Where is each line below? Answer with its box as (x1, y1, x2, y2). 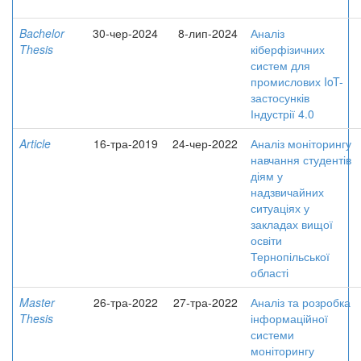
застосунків (251, 89, 309, 106)
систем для (251, 57, 310, 73)
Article (19, 135, 51, 151)
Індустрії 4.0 (251, 106, 314, 122)
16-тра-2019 (93, 135, 158, 151)
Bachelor (19, 25, 64, 41)
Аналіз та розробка (251, 294, 351, 310)
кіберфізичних (251, 41, 325, 57)
